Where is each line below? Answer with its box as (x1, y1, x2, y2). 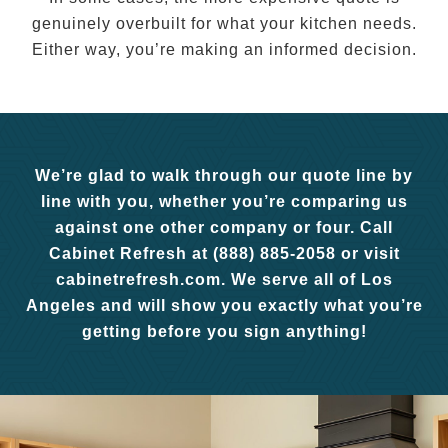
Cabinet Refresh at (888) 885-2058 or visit (48, 245, 400, 262)
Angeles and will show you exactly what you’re (25, 297, 423, 314)
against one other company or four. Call (55, 219, 393, 236)
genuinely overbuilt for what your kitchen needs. (31, 15, 417, 32)
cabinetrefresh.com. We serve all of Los (55, 271, 393, 288)
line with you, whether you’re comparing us (40, 193, 408, 210)
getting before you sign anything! (81, 323, 367, 340)
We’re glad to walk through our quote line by (35, 167, 413, 184)
